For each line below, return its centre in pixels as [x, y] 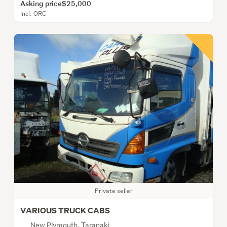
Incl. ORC [33, 14]
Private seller [113, 191]
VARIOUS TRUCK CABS [65, 211]
